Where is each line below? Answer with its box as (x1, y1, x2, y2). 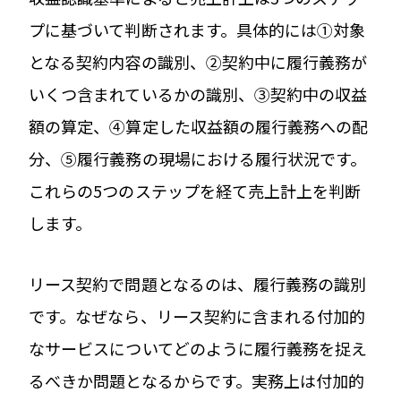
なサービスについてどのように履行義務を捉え (29, 336, 368, 360)
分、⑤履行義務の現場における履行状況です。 (29, 146, 367, 170)
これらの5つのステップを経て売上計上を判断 (29, 178, 362, 202)
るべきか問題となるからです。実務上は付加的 (29, 368, 365, 392)
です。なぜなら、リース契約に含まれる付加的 (29, 303, 366, 328)
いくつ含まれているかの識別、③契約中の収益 (29, 81, 368, 106)
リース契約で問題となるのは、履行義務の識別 (29, 271, 367, 295)
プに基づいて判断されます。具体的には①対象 (29, 17, 366, 41)
